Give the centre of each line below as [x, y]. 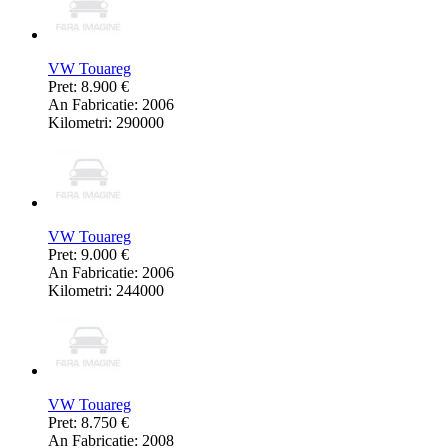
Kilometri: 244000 [106, 290]
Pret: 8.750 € [88, 422]
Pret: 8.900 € [88, 86]
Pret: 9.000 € [88, 254]
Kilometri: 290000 [106, 122]
